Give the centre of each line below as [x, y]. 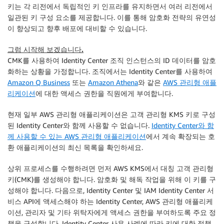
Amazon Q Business [39, 82]
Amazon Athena [113, 82]
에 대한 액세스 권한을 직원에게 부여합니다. [104, 93]
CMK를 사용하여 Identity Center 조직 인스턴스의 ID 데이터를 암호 [112, 60]
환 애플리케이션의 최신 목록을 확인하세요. [75, 147]
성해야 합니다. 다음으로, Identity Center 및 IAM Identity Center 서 [111, 190]
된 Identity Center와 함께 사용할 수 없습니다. [79, 125]
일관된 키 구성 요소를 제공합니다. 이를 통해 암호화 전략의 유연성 [112, 17]
